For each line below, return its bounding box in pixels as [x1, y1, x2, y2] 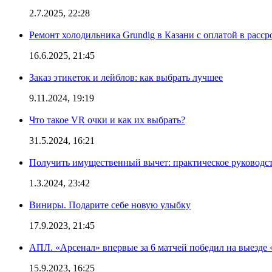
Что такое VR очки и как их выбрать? [29, 114, 185, 125]
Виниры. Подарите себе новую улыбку [29, 199, 191, 210]
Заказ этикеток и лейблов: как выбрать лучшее [29, 72, 223, 83]
